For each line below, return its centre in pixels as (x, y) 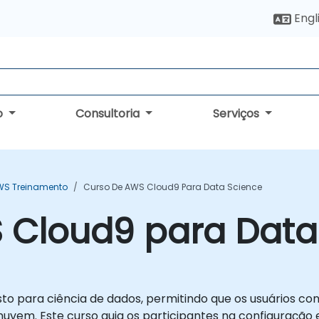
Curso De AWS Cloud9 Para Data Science (173, 187)
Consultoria (109, 114)
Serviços (237, 114)
